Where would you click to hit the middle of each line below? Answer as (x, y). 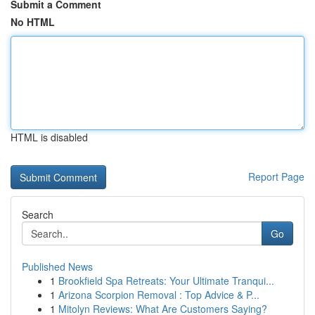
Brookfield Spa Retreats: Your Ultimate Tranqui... (166, 281)
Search (38, 214)
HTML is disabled (49, 137)
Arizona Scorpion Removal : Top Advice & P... (159, 295)
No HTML (33, 22)
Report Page (276, 176)
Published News (57, 266)
